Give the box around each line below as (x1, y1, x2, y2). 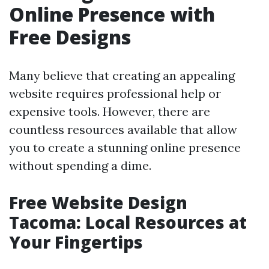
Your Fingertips (9, 231, 143, 253)
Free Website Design (9, 191, 187, 214)
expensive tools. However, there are (9, 104, 210, 119)
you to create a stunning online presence (9, 140, 241, 155)
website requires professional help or (9, 86, 221, 101)
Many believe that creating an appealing (9, 68, 235, 83)
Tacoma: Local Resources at (9, 211, 247, 234)
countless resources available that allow (9, 122, 237, 137)
